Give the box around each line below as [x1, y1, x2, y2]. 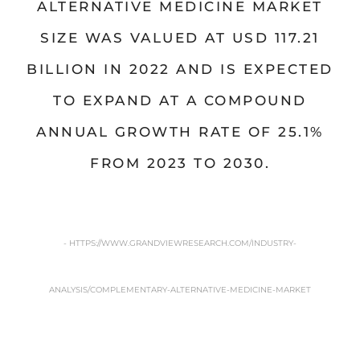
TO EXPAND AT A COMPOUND [53, 92, 307, 109]
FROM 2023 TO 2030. [90, 155, 270, 172]
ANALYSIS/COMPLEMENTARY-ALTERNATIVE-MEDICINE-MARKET [49, 284, 311, 296]
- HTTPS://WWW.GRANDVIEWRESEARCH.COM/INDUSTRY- [63, 238, 297, 249]
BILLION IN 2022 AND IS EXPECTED [27, 61, 333, 78]
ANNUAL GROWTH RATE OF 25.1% [36, 124, 324, 141]
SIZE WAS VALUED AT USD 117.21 [40, 30, 320, 47]
